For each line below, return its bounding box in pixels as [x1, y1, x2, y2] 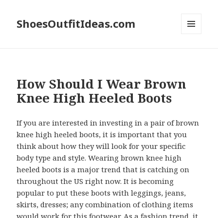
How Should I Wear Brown [17, 75, 187, 93]
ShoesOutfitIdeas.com [17, 16, 136, 31]
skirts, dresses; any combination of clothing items [17, 200, 194, 210]
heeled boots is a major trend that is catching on [17, 164, 190, 175]
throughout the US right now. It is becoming [17, 176, 174, 186]
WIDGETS [181, 50, 210, 59]
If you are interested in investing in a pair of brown [17, 118, 200, 128]
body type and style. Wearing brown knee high [17, 153, 182, 163]
